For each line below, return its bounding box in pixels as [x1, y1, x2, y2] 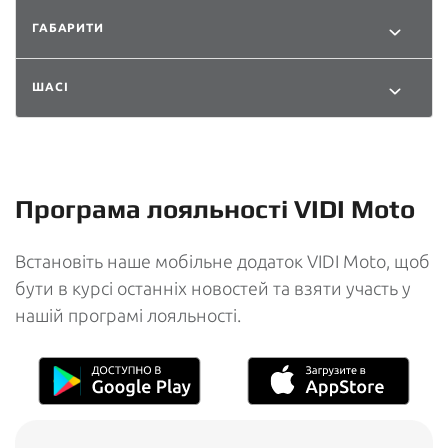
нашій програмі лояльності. [15, 304, 241, 325]
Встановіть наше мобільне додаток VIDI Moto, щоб [15, 250, 430, 271]
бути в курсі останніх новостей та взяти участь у [15, 277, 411, 298]
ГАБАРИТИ [32, 20, 104, 34]
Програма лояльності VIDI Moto [15, 193, 415, 224]
